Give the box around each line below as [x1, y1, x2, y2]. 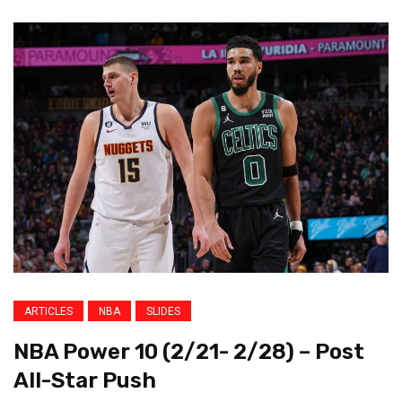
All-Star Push [13, 367, 156, 393]
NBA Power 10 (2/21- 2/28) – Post [13, 338, 364, 364]
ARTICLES [24, 304, 73, 318]
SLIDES [146, 304, 180, 318]
